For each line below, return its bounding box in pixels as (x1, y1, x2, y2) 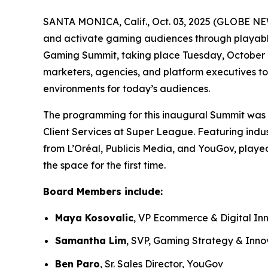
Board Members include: (43, 185, 163, 197)
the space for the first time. (43, 159, 166, 171)
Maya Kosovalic (55, 211, 133, 224)
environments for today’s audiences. (43, 82, 210, 95)
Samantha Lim (55, 234, 126, 247)
